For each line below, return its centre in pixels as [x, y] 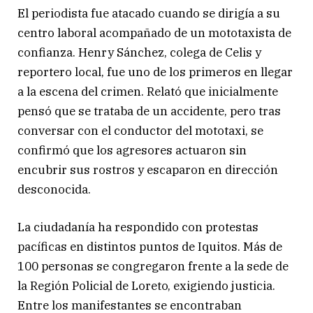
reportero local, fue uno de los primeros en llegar [155, 72]
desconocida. [54, 190]
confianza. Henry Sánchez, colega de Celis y [139, 53]
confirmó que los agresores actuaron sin [132, 151]
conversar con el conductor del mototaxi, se [140, 131]
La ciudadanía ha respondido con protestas [138, 227]
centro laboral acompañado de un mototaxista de [154, 33]
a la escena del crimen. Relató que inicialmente [148, 92]
